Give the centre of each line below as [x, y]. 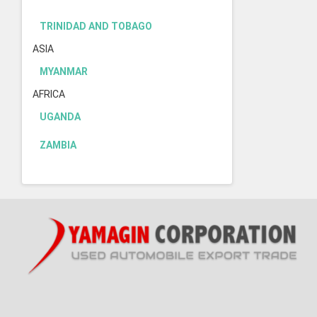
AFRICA [49, 94]
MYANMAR [64, 71]
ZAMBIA [58, 145]
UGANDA [60, 117]
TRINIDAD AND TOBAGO [96, 26]
